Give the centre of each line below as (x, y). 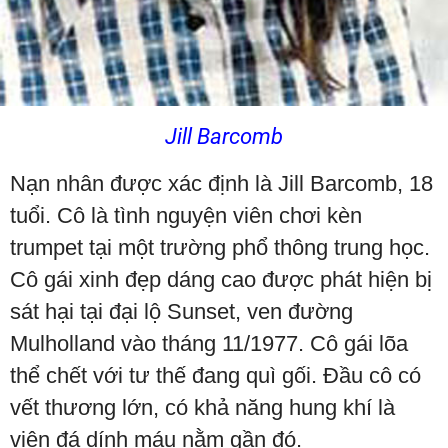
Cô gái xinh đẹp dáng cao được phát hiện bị (221, 280)
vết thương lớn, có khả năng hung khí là (202, 408)
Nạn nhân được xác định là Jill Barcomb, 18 (221, 184)
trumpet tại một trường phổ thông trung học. (220, 248)
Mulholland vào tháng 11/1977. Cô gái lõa (209, 344)
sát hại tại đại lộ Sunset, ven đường (181, 312)
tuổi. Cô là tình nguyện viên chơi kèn (186, 216)
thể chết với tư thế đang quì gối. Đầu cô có (215, 376)
